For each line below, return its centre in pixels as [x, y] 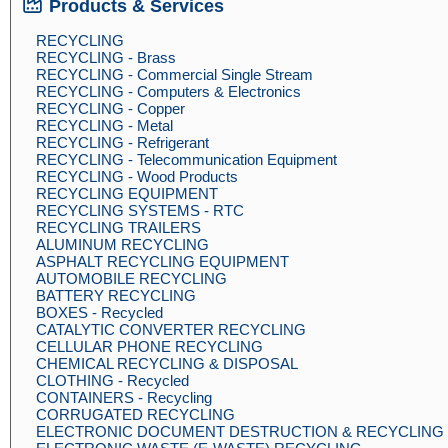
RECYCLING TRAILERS [118, 227]
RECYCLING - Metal [104, 125]
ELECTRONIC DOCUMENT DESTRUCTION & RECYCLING [240, 431]
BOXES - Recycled [99, 312]
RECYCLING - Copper [110, 108]
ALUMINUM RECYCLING [122, 244]
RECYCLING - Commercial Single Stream [174, 74]
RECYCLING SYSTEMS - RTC [140, 210]
